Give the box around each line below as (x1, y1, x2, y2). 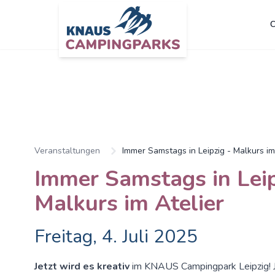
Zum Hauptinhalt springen (9, 54, 118, 68)
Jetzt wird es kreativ (34, 260, 132, 274)
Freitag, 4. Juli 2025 (34, 224, 198, 250)
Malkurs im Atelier (34, 188, 224, 219)
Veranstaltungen (34, 145, 100, 157)
